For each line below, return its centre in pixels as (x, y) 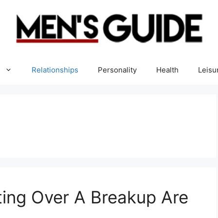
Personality (117, 70)
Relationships (55, 70)
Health (167, 70)
